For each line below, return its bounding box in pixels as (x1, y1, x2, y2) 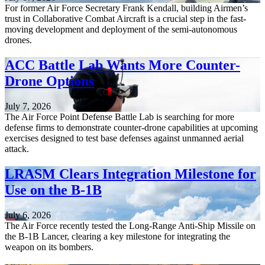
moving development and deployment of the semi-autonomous (5, 24, 237, 35)
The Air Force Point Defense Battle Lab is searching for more (5, 111, 234, 122)
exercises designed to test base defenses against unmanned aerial (5, 132, 244, 143)
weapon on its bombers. (5, 241, 93, 252)
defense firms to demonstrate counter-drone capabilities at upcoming (5, 122, 258, 132)
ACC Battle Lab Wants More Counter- (5, 57, 240, 73)
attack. (5, 143, 29, 154)
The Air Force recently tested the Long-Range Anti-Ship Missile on (5, 220, 256, 231)
